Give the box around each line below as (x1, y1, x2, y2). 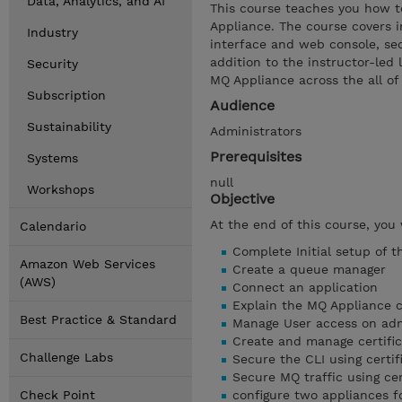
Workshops (27, 182, 94, 197)
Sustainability (27, 119, 111, 134)
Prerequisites (210, 148, 301, 165)
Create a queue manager (232, 262, 386, 276)
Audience (210, 97, 275, 114)
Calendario (20, 219, 86, 233)
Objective (210, 190, 275, 207)
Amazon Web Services (20, 257, 155, 271)
